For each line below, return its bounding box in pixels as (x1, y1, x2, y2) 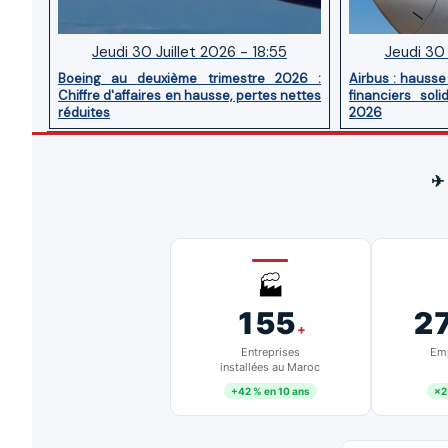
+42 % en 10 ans (230, 385, 310, 398)
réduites (58, 104, 110, 122)
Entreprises (240, 345, 300, 360)
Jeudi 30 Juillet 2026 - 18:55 (92, 42, 287, 63)
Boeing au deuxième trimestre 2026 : (58, 70, 321, 88)
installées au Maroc (220, 360, 320, 375)
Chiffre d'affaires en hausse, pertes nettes (58, 87, 321, 105)
